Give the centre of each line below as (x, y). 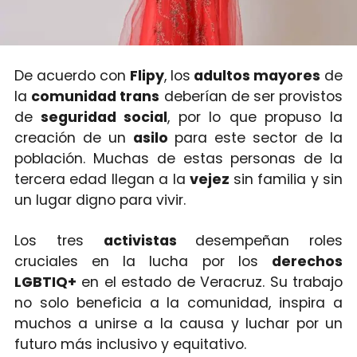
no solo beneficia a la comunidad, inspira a (178, 303)
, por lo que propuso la (255, 118)
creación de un (73, 138)
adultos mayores (256, 76)
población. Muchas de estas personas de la (178, 159)
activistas (149, 241)
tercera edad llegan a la (102, 180)
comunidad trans (96, 97)
